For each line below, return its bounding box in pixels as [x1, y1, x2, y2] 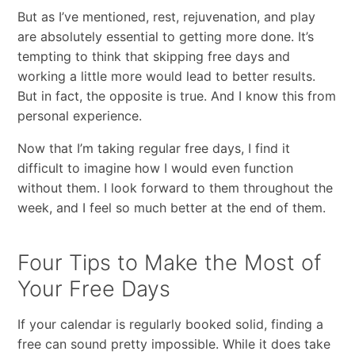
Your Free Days [17, 275, 170, 302]
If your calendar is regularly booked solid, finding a [17, 315, 323, 332]
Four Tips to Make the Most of [17, 249, 321, 276]
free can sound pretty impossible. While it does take [17, 335, 330, 352]
